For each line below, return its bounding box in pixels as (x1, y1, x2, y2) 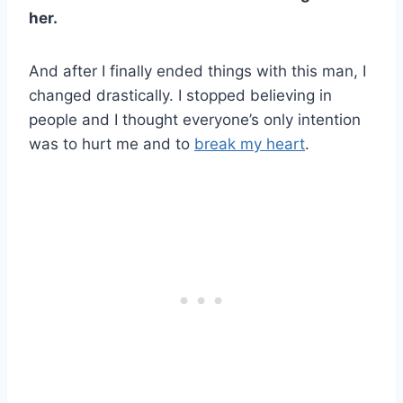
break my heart (194, 135, 305, 154)
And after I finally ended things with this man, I (29, 62, 366, 81)
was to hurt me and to (29, 135, 194, 154)
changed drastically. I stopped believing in (29, 86, 332, 105)
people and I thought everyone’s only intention (29, 111, 361, 130)
